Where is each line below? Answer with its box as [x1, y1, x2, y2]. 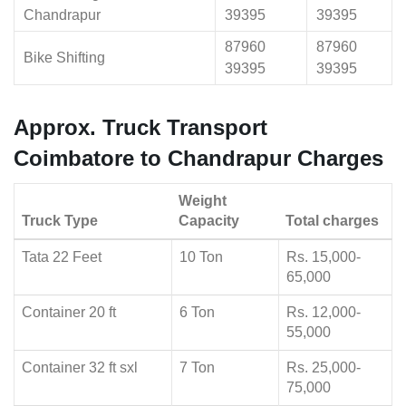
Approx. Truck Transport [14, 115, 267, 140]
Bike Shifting [24, 50, 105, 66]
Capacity [179, 213, 239, 229]
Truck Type [22, 213, 98, 229]
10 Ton [179, 249, 223, 266]
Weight [179, 193, 227, 209]
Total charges [285, 213, 379, 229]
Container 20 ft [22, 304, 116, 321]
